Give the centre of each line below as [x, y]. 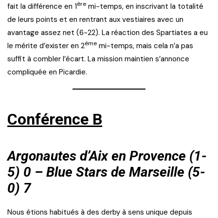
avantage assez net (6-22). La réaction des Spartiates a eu [108, 32]
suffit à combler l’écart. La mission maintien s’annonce [98, 59]
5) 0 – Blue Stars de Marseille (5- [106, 172]
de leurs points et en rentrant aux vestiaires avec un [95, 19]
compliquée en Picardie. [47, 72]
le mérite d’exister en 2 [46, 45]
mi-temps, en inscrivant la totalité [145, 6]
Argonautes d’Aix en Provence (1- [107, 156]
